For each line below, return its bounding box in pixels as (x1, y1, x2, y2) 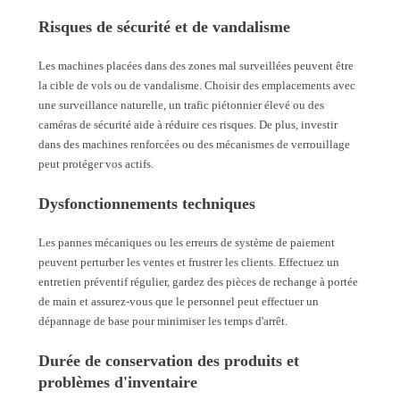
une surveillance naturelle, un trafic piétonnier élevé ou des (38, 98, 324, 112)
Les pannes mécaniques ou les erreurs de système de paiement (38, 236, 335, 250)
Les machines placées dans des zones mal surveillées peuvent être (38, 59, 354, 73)
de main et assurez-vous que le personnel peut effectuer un (38, 295, 319, 309)
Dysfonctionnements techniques (38, 195, 255, 213)
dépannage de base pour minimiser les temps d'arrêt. (38, 314, 287, 329)
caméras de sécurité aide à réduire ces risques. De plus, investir (38, 118, 337, 132)
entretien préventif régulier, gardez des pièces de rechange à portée (38, 275, 358, 289)
